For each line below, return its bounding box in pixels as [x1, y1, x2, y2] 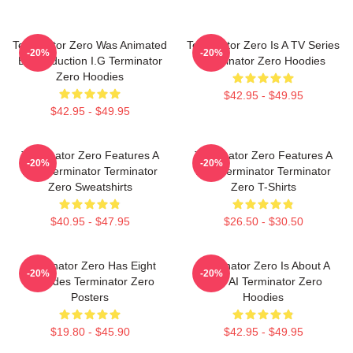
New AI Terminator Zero [204, 275, 322, 288]
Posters [71, 291, 109, 303]
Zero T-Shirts [230, 180, 296, 193]
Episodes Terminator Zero [25, 275, 154, 288]
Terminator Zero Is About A [196, 259, 330, 272]
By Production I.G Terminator [17, 54, 162, 67]
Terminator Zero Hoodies [201, 54, 325, 67]
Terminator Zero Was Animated [13, 39, 167, 51]
